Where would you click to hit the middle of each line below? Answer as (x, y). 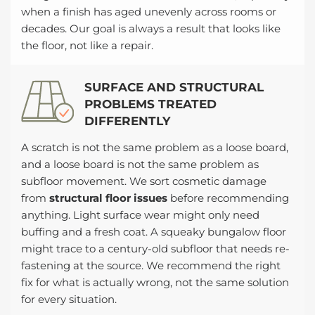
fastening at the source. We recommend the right (151, 266)
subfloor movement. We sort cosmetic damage (144, 181)
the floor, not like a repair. (87, 46)
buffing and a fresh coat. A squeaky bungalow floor (154, 232)
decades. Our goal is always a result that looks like (151, 29)
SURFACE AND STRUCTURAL (174, 87)
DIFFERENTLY (127, 121)
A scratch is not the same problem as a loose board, (155, 148)
